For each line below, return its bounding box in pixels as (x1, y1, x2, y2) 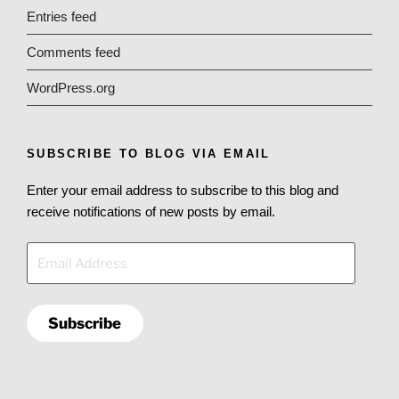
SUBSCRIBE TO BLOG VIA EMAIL (27, 147, 271, 160)
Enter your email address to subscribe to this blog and (27, 182, 338, 198)
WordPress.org (27, 79, 115, 95)
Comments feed (27, 44, 120, 60)
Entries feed (27, 8, 96, 24)
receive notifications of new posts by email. (27, 203, 275, 219)
